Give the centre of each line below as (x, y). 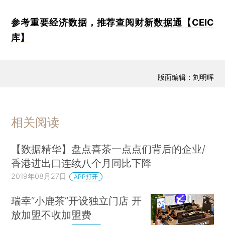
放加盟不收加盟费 (51, 215)
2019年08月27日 (39, 176)
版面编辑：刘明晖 (186, 77)
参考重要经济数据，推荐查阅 (73, 22)
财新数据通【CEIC (174, 22)
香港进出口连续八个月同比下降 (82, 163)
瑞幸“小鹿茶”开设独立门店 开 (77, 201)
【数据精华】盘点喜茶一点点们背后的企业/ (108, 149)
